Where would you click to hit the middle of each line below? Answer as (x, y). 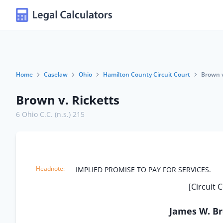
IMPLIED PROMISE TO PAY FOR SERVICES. (143, 169)
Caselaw (56, 74)
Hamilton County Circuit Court (147, 74)
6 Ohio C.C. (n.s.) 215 (50, 114)
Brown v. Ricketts (68, 100)
